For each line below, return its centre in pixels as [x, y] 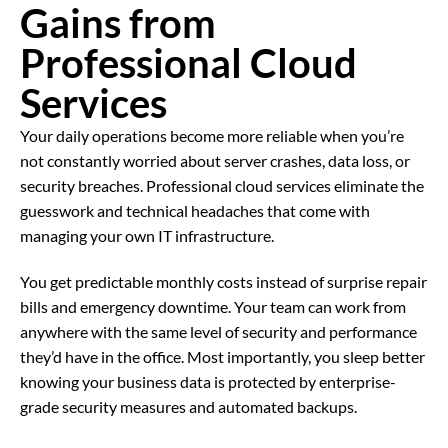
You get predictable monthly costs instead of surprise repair [223, 281]
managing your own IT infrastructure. [147, 236]
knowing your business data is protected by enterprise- [208, 381]
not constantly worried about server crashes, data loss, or [215, 161]
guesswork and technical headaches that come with [195, 211]
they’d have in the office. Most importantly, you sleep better [222, 356]
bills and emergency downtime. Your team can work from [213, 306]
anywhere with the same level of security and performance [218, 331]
